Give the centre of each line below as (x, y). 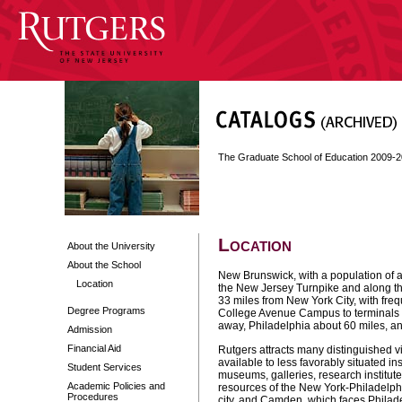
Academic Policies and (116, 386)
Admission (90, 329)
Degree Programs (106, 310)
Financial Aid (94, 348)
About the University (111, 246)
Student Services (105, 367)
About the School (104, 265)
